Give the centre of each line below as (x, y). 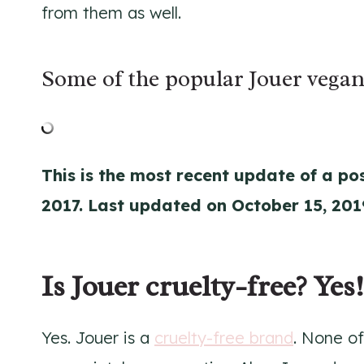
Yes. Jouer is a (98, 337)
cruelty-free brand (224, 337)
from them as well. (111, 12)
